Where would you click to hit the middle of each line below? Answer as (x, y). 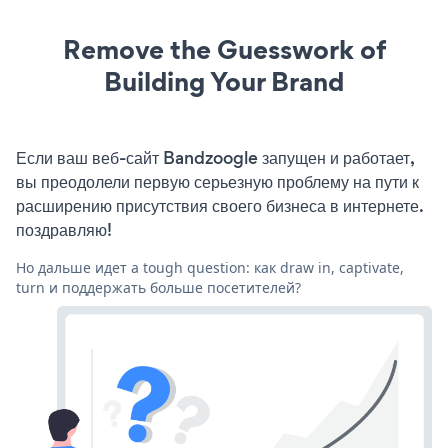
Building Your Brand (224, 81)
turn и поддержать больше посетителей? (158, 287)
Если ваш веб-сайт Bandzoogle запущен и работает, (215, 157)
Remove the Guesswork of (224, 49)
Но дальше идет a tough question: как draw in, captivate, (210, 267)
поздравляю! (64, 229)
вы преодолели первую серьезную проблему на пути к (217, 181)
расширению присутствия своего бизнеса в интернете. (219, 205)
